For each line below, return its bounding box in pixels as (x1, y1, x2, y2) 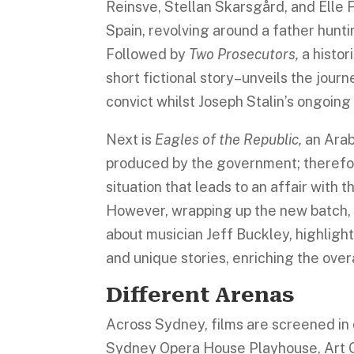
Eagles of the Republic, (155, 131, 306, 148)
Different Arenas (106, 283, 296, 307)
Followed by (106, 46, 190, 62)
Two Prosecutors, (189, 46, 303, 62)
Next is (106, 131, 156, 148)
